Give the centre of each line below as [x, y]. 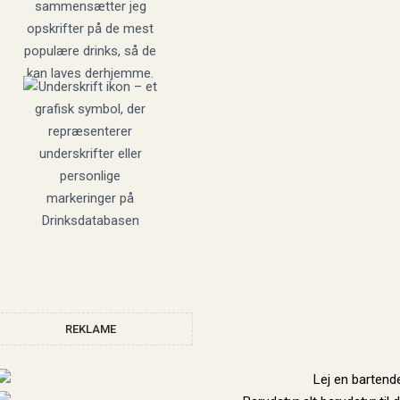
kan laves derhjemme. [91, 73]
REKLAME [90, 329]
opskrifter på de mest [91, 29]
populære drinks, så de [91, 51]
